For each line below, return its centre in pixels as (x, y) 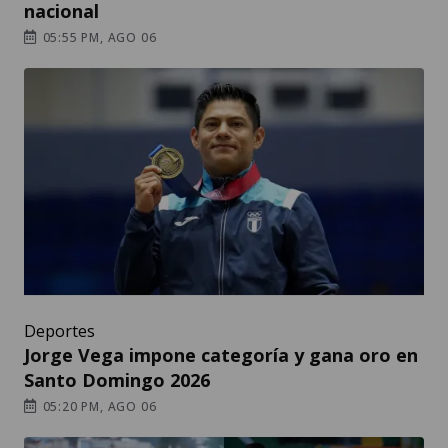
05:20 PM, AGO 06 (97, 407)
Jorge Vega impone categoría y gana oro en (221, 355)
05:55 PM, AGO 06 (97, 38)
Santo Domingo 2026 (117, 380)
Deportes (59, 331)
